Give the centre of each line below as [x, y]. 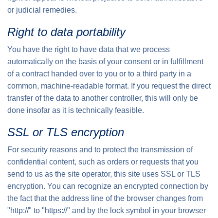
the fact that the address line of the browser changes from [105, 198]
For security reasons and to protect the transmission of [100, 150]
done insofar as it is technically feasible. [76, 110]
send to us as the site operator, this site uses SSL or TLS [104, 174]
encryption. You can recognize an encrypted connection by [108, 186]
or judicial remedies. [42, 10]
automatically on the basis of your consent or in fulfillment [105, 62]
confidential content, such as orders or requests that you [103, 162]
